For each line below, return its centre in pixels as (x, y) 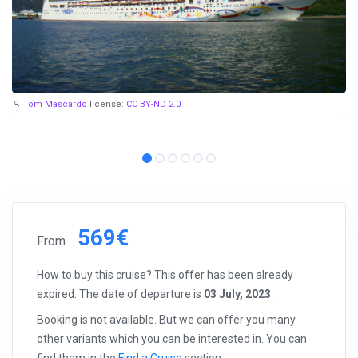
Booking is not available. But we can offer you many (166, 319)
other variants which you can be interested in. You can (172, 338)
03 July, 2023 (237, 294)
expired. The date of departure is (120, 294)
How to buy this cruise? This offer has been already (165, 274)
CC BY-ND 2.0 (153, 104)
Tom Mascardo (55, 104)
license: (108, 104)
